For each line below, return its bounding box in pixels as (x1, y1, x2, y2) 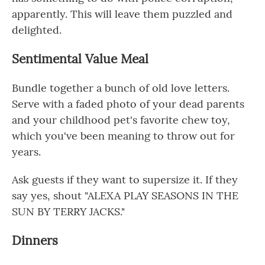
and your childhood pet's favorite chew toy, (12, 113, 230, 127)
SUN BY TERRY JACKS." (12, 205, 125, 218)
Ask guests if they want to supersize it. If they (12, 173, 238, 186)
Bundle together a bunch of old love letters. (12, 81, 230, 95)
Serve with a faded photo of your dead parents (12, 97, 244, 111)
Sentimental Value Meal (12, 51, 148, 67)
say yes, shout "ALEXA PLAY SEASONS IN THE (12, 189, 238, 202)
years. (12, 145, 41, 159)
